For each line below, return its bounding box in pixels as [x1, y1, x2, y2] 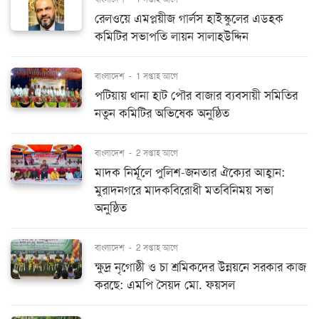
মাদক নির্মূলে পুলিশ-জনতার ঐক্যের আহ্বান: [95, 164, 285, 180]
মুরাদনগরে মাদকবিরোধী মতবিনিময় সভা [95, 182, 273, 198]
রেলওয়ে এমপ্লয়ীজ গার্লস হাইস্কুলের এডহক [95, 11, 283, 26]
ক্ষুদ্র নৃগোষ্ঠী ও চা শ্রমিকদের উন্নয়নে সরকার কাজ [95, 259, 306, 275]
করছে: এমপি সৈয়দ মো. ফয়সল [95, 277, 235, 293]
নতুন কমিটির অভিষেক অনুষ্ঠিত [95, 105, 229, 121]
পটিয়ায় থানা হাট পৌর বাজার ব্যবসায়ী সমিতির [95, 88, 298, 103]
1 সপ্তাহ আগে [136, 70, 178, 81]
